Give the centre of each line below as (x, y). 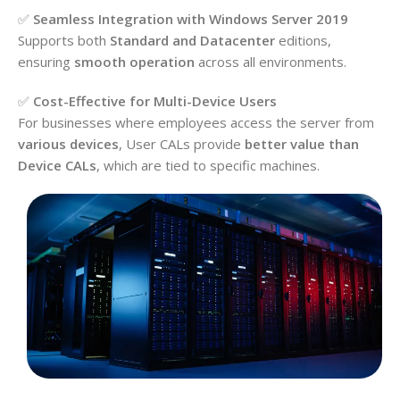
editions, (303, 40)
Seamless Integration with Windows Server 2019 (191, 18)
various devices (68, 143)
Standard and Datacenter (192, 40)
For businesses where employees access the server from (196, 122)
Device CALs (57, 165)
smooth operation (134, 61)
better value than (302, 143)
